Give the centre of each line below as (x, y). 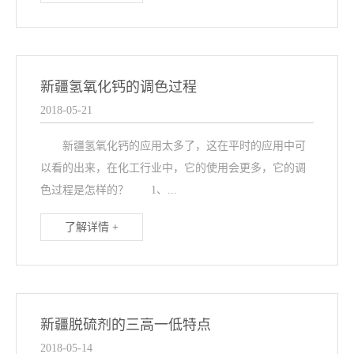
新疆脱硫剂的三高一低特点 (126, 325)
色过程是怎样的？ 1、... (109, 190)
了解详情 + (92, 228)
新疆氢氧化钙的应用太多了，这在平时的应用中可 (173, 146)
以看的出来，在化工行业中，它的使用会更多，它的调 (173, 168)
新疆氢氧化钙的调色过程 (119, 87)
